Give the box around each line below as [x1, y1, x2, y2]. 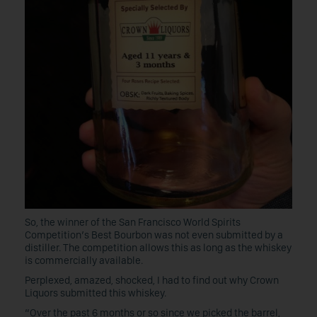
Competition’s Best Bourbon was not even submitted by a [25, 229, 283, 241]
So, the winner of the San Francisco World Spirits [25, 216, 241, 229]
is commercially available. [25, 254, 143, 267]
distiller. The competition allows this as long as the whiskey [25, 241, 292, 254]
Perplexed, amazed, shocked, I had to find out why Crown [25, 274, 279, 287]
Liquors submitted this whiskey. [25, 287, 166, 299]
